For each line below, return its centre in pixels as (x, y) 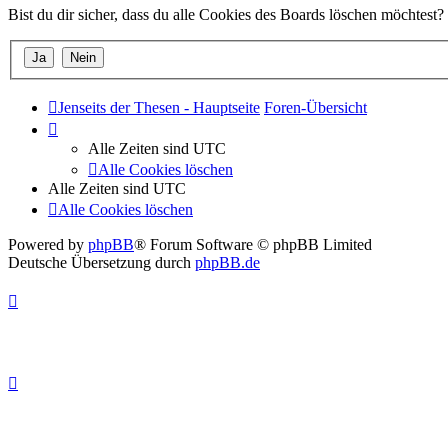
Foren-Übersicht (315, 108)
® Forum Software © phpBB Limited (253, 245)
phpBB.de (227, 263)
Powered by (48, 245)
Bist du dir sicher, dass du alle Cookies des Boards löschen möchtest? (226, 14)
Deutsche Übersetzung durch (101, 263)
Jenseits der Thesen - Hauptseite (159, 108)
